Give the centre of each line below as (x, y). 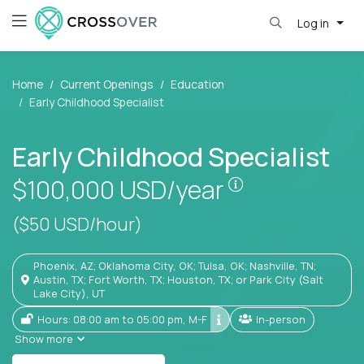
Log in (314, 23)
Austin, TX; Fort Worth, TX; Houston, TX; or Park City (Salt (178, 280)
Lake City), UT (69, 294)
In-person (282, 319)
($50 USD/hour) (77, 225)
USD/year (174, 190)
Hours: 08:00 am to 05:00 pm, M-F (126, 319)
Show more (44, 339)
